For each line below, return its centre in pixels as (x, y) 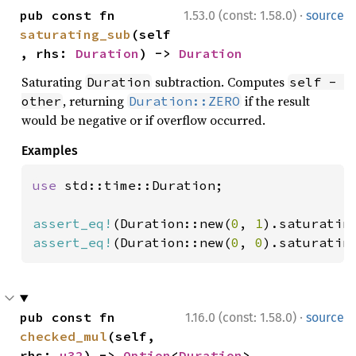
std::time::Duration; (144, 185)
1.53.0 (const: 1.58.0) (240, 15)
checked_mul (64, 336)
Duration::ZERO (184, 101)
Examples (50, 151)
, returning (95, 101)
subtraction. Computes (220, 82)
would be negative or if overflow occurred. (143, 120)
